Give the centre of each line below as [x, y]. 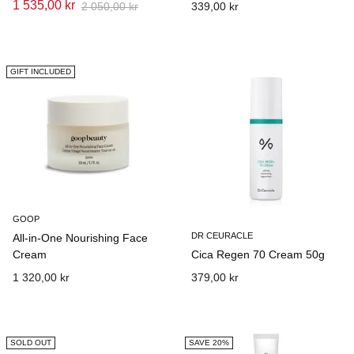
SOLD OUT [31, 343]
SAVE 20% [209, 343]
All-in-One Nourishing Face [80, 238]
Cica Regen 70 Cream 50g [258, 254]
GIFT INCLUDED [41, 72]
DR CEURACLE [222, 235]
